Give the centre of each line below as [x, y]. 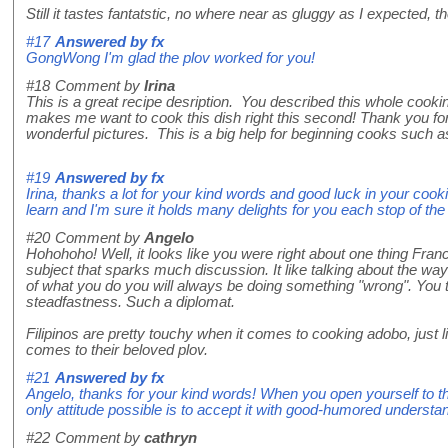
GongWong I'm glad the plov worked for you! [170, 58]
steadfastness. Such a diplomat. [130, 302]
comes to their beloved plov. [121, 350]
